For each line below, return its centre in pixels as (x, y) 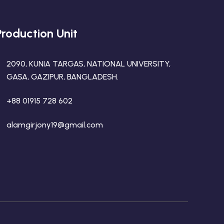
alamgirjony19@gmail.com (54, 125)
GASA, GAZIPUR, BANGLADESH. (62, 77)
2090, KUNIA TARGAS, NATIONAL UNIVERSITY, (88, 64)
